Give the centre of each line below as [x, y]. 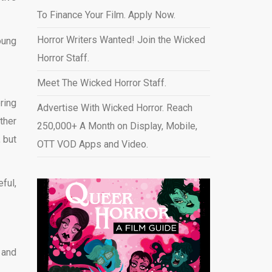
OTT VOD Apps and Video [91, 144]
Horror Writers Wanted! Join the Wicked [121, 40]
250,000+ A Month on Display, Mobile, [117, 126]
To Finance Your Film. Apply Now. [106, 15]
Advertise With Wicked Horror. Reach [114, 108]
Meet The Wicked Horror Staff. [101, 83]
